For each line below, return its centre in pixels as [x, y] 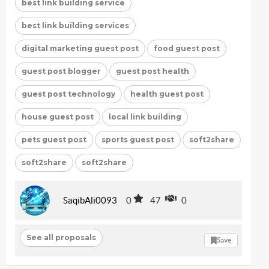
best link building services [75, 25]
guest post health [153, 71]
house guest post [58, 116]
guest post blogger [61, 71]
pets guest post [54, 139]
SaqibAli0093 [90, 200]
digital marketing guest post [80, 48]
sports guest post [138, 139]
